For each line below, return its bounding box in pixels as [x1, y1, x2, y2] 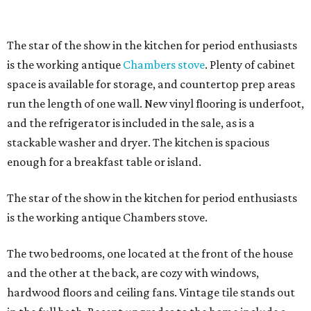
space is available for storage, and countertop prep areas [7, 77, 295, 92]
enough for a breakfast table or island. [7, 155, 201, 169]
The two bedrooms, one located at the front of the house [7, 246, 293, 261]
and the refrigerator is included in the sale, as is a [7, 116, 255, 131]
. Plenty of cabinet [205, 58, 295, 72]
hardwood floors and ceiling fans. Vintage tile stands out [7, 285, 295, 300]
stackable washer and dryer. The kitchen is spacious [7, 135, 269, 150]
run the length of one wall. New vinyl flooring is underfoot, [7, 96, 304, 111]
